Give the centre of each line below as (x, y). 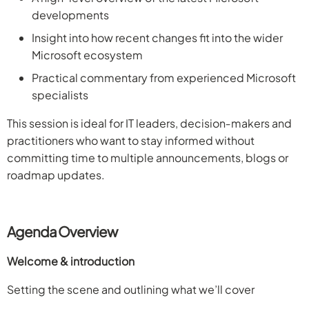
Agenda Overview (62, 231)
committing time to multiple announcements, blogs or (148, 157)
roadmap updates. (56, 175)
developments (70, 14)
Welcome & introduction (71, 261)
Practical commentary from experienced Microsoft (164, 77)
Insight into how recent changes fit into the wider (157, 37)
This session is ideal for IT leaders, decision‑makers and (149, 123)
